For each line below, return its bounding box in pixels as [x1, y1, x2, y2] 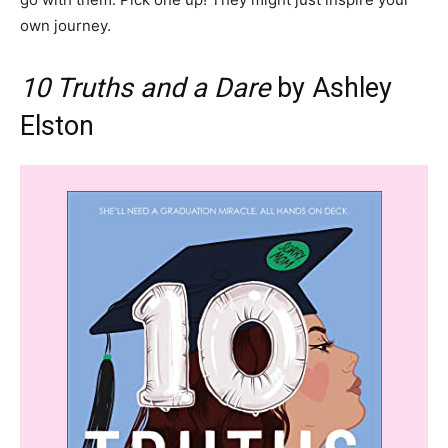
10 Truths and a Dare [20, 72, 277, 104]
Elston [20, 110, 94, 142]
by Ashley [277, 72, 392, 104]
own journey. [20, 16, 111, 35]
